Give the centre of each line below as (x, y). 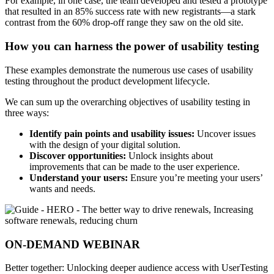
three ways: (27, 113)
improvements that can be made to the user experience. (136, 166)
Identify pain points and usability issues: (113, 133)
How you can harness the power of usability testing (132, 46)
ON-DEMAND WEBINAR (72, 244)
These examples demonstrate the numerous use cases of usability (129, 70)
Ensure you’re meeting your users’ (196, 177)
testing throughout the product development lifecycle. (107, 81)
